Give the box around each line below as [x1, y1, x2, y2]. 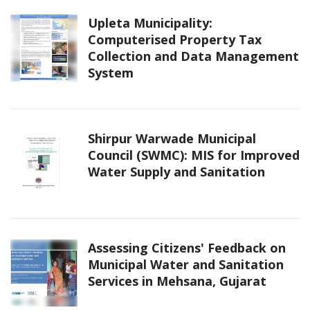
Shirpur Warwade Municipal [88, 130, 256, 147]
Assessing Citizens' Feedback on [88, 239, 286, 257]
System [88, 64, 134, 82]
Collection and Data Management [88, 48, 299, 65]
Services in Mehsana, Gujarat [88, 273, 266, 290]
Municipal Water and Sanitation [88, 256, 284, 273]
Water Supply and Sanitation [88, 163, 265, 181]
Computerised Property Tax [88, 31, 262, 48]
